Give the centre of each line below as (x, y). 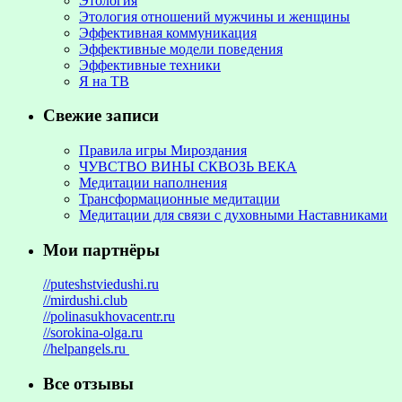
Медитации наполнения (153, 182)
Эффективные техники (150, 65)
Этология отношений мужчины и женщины (214, 16)
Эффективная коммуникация (168, 32)
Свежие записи (101, 116)
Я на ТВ (104, 81)
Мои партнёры (101, 249)
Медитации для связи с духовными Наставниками (233, 214)
